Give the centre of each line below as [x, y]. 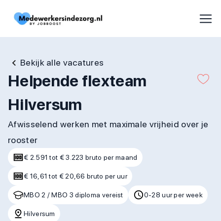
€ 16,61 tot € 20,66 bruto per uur [75, 176]
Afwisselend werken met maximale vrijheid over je [108, 124]
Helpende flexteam [77, 81]
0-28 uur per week [173, 195]
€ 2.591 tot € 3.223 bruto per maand [81, 157]
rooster [23, 140]
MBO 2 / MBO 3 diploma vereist [74, 195]
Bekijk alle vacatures [62, 62]
